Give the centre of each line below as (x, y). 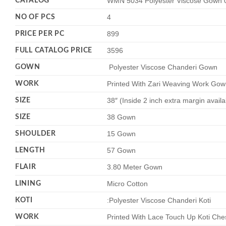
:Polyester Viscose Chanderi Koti (159, 201)
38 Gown (122, 117)
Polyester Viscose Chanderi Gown (162, 67)
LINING (28, 184)
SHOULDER (36, 134)
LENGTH (30, 150)
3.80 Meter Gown (135, 167)
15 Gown (122, 134)
